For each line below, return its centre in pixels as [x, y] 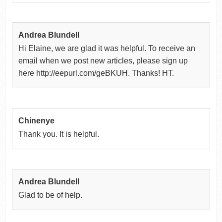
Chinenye [36, 120]
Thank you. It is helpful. [58, 134]
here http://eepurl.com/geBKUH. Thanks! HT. [96, 73]
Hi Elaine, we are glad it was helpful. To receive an [107, 48]
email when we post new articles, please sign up [103, 60]
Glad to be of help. [50, 195]
